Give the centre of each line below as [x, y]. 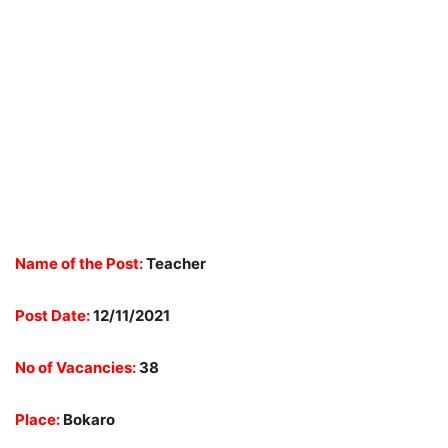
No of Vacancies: [75, 367]
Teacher [176, 263]
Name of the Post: [80, 263]
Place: [37, 419]
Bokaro [87, 419]
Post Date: [52, 315]
